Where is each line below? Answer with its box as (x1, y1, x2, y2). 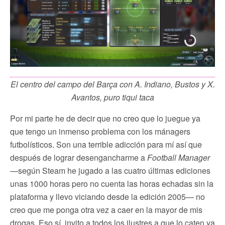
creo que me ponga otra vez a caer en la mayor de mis (10, 203, 202, 215)
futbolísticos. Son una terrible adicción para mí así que (10, 138, 202, 150)
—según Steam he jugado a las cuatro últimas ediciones (10, 164, 210, 176)
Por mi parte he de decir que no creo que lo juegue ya (10, 112, 200, 124)
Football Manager (147, 151, 210, 163)
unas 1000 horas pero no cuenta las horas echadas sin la (10, 177, 213, 189)
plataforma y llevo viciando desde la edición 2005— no (10, 190, 205, 202)
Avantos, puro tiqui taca (71, 91, 154, 103)
